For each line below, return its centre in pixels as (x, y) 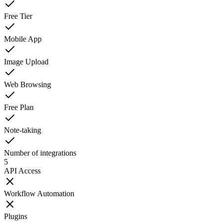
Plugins (16, 217)
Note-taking (23, 130)
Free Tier (18, 16)
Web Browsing (28, 85)
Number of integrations (40, 153)
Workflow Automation (39, 194)
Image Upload (26, 62)
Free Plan (19, 108)
